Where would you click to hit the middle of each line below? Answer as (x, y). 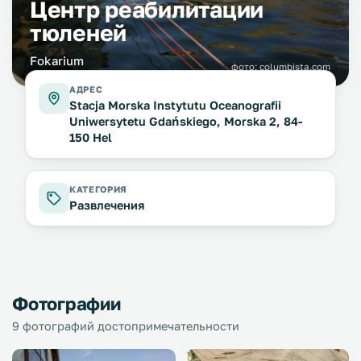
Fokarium (57, 60)
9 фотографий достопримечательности (126, 326)
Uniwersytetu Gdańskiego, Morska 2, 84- (186, 121)
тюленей (79, 33)
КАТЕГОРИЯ (98, 189)
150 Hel (91, 137)
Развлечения (107, 205)
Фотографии (66, 303)
